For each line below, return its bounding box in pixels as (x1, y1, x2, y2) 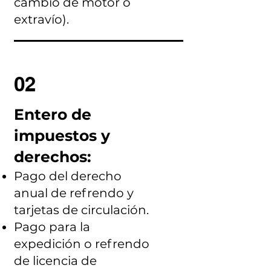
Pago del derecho (13, 169, 122, 183)
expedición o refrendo (13, 237, 149, 251)
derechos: (13, 148, 91, 166)
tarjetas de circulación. (13, 203, 149, 217)
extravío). (13, 12, 69, 27)
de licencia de (13, 253, 97, 268)
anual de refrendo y (13, 186, 134, 200)
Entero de (13, 105, 91, 123)
